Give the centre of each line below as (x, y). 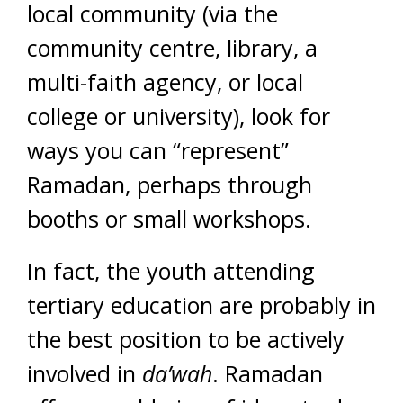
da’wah (177, 374)
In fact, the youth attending (171, 271)
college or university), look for (179, 116)
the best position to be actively (186, 340)
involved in (85, 374)
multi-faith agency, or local (165, 82)
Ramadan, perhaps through (170, 185)
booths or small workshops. (169, 219)
